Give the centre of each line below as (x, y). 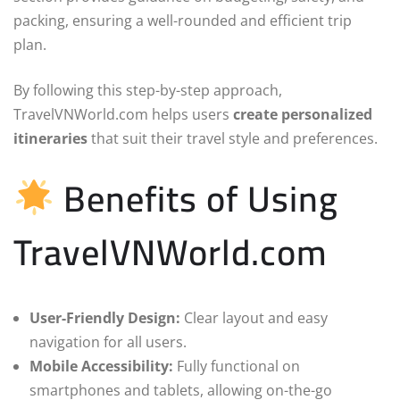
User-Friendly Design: (105, 318)
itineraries (50, 139)
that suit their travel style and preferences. (233, 139)
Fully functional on (237, 367)
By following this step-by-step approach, (148, 91)
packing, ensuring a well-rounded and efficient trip (183, 21)
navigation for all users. (108, 342)
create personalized (303, 115)
